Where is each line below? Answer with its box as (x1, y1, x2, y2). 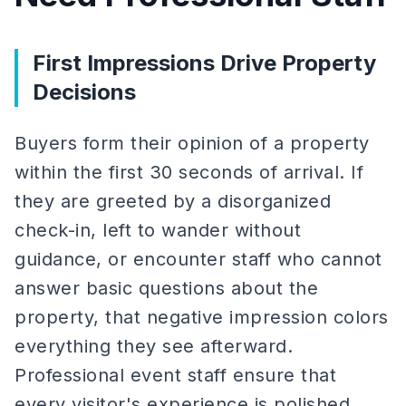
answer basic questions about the (14, 277, 318, 299)
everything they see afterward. (14, 335, 293, 357)
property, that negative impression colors (14, 306, 389, 328)
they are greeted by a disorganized (14, 190, 331, 212)
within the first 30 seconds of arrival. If (14, 161, 363, 183)
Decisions (33, 79, 136, 105)
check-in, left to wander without (14, 219, 301, 241)
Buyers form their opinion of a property (14, 132, 370, 154)
